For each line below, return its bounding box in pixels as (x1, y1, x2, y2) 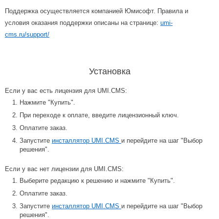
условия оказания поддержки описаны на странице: (5, 19, 160, 27)
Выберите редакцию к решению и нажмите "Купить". (20, 177, 175, 185)
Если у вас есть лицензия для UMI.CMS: (5, 87, 127, 95)
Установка (88, 66, 131, 77)
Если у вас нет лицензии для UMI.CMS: (5, 165, 124, 173)
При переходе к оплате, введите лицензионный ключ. (20, 111, 179, 119)
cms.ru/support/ (5, 31, 49, 39)
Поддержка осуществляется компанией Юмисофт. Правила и (5, 7, 188, 15)
